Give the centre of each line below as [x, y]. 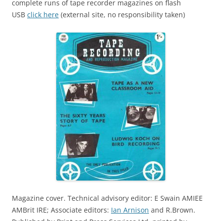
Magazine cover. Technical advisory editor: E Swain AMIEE [107, 198]
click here [43, 15]
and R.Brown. [172, 210]
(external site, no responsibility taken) [122, 15]
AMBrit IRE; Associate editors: [61, 210]
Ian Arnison [130, 210]
